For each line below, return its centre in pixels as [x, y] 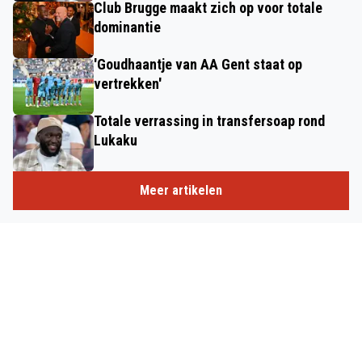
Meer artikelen [181, 190]
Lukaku [116, 140]
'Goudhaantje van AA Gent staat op [198, 64]
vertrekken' [128, 84]
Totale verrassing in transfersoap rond [209, 121]
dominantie [127, 27]
